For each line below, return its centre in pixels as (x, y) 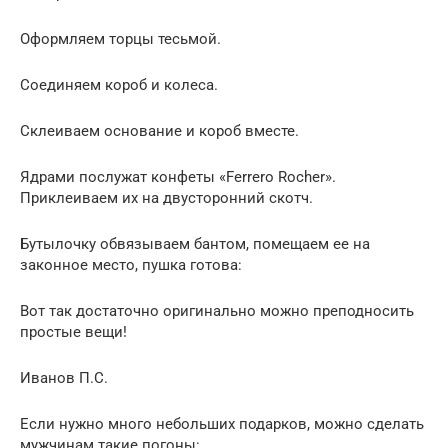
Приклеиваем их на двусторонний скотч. (166, 197)
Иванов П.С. (64, 377)
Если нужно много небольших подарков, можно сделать (222, 423)
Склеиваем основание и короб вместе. (159, 130)
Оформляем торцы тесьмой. (120, 38)
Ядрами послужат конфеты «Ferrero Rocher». (178, 176)
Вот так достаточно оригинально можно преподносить (217, 310)
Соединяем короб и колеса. (119, 84)
